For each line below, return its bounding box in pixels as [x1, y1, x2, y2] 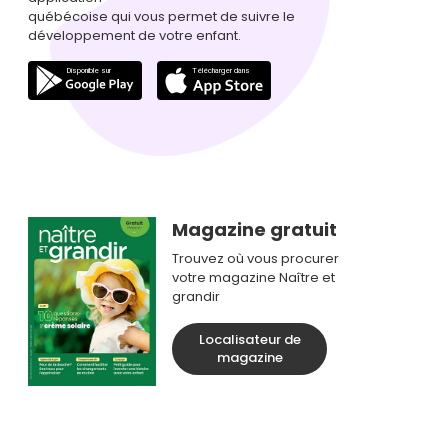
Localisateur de [198, 330, 301, 350]
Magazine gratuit [172, 216, 338, 242]
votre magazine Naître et [172, 267, 336, 287]
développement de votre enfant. [28, 25, 242, 45]
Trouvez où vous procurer [172, 248, 340, 268]
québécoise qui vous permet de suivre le [28, 6, 296, 26]
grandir [172, 286, 221, 306]
